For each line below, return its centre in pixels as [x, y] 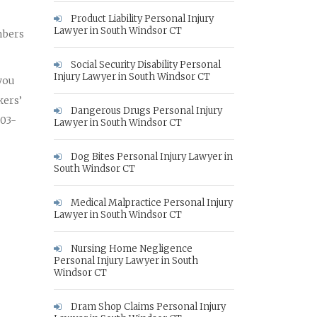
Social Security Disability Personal [145, 65]
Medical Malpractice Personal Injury [151, 203]
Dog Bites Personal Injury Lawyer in [151, 157]
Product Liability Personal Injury [141, 19]
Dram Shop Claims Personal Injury [147, 307]
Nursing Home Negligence [131, 249]
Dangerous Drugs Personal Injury [145, 111]
